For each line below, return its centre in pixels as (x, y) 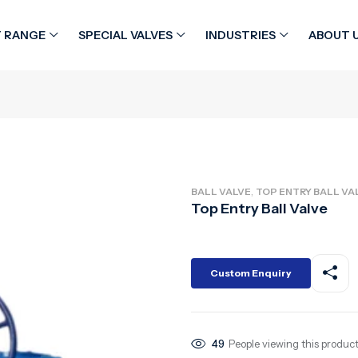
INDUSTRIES (241, 35)
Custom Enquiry (251, 272)
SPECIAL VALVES (125, 35)
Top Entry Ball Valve (259, 208)
